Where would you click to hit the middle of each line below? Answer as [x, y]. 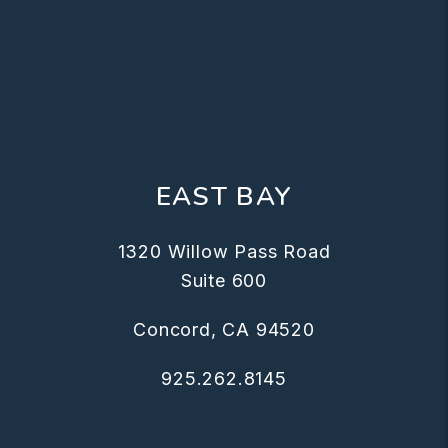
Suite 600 [224, 280]
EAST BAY [224, 196]
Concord [172, 329]
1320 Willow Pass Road [224, 251]
